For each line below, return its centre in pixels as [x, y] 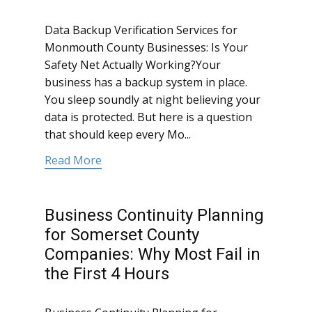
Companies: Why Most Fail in [153, 255]
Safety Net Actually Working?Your [133, 65]
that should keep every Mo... [118, 135]
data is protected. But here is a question [148, 117]
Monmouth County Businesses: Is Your [146, 48]
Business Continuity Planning [154, 216]
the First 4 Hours [107, 274]
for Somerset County [122, 235]
